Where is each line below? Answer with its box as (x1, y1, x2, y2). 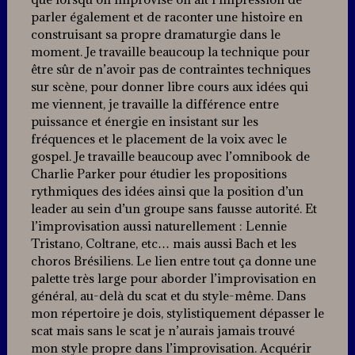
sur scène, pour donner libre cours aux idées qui (30, 78, 308, 95)
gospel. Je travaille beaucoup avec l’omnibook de (30, 148, 310, 165)
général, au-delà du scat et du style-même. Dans (30, 288, 306, 304)
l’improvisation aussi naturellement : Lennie (30, 218, 287, 235)
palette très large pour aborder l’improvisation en (30, 270, 316, 287)
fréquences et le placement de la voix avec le (30, 131, 287, 147)
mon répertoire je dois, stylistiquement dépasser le (30, 305, 324, 322)
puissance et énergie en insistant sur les (30, 113, 258, 130)
